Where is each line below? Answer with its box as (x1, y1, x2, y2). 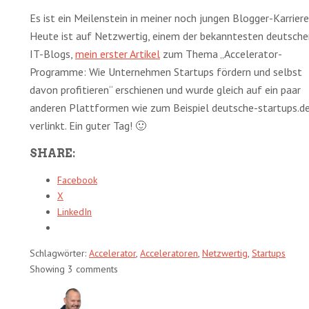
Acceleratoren (140, 247, 198, 260)
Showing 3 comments (30, 263, 118, 276)
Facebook (57, 174, 97, 187)
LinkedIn (57, 206, 92, 219)
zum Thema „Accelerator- (160, 47, 282, 61)
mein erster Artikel (75, 47, 160, 61)
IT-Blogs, (30, 47, 75, 61)
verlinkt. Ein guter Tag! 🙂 (30, 119, 146, 133)
